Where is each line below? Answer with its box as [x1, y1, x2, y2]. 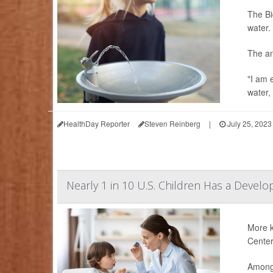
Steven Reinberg [144, 118, 200, 129]
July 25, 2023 [225, 118, 272, 129]
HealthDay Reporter [63, 118, 130, 129]
